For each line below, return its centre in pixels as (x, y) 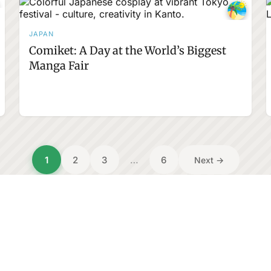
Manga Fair (59, 66)
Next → (209, 160)
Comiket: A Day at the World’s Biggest (128, 51)
